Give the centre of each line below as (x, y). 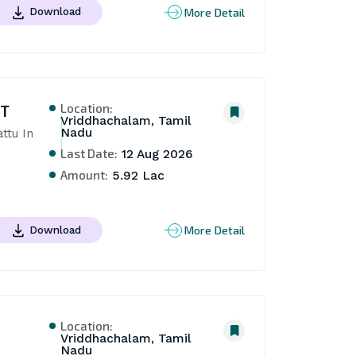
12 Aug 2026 (156, 154)
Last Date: (89, 153)
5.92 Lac (137, 175)
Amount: (85, 174)
